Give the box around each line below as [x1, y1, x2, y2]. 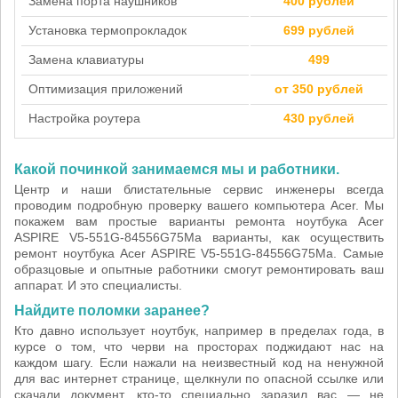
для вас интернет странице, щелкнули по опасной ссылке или [14, 371, 384, 386]
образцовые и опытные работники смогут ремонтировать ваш [14, 262, 384, 276]
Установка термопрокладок [28, 23, 187, 37]
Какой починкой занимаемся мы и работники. [14, 162, 339, 177]
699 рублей [283, 23, 354, 37]
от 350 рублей [275, 82, 363, 96]
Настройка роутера [28, 111, 140, 125]
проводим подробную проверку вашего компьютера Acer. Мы [14, 198, 384, 212]
